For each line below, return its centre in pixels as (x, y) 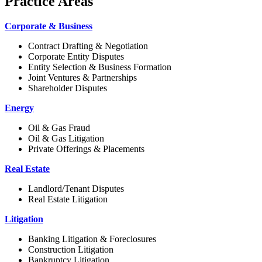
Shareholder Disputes (68, 88)
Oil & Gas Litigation (66, 138)
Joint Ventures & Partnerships (82, 77)
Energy (19, 108)
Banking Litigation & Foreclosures (92, 239)
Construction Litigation (71, 249)
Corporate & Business (49, 26)
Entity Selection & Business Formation (100, 67)
